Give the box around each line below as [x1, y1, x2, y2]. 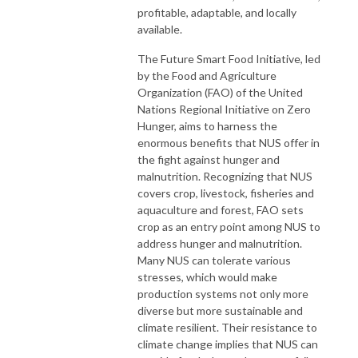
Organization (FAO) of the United [137, 85, 303, 99]
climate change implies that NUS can [137, 336, 318, 351]
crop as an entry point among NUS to [137, 219, 320, 233]
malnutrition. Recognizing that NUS [137, 169, 312, 183]
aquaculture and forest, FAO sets [137, 202, 304, 217]
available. [137, 22, 182, 36]
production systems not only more [137, 286, 308, 300]
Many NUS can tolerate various [137, 253, 291, 267]
